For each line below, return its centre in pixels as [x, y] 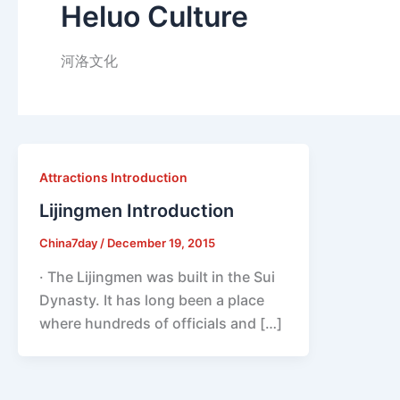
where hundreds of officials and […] [161, 323]
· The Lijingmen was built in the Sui [157, 277]
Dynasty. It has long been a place [152, 300]
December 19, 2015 [161, 243]
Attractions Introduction [113, 177]
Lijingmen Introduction [137, 211]
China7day [70, 243]
